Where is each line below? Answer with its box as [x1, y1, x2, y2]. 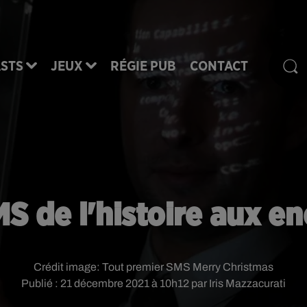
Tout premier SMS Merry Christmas [102, 261, 273, 273]
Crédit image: [34, 261, 102, 273]
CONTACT [190, 59, 248, 73]
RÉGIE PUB [110, 59, 176, 73]
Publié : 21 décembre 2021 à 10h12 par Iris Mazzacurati [21, 278, 286, 289]
